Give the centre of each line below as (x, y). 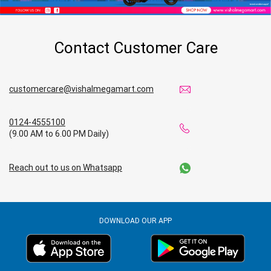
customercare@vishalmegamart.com (81, 89)
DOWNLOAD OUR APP (135, 220)
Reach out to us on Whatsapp (66, 167)
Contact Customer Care (135, 47)
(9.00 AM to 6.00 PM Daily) (59, 134)
